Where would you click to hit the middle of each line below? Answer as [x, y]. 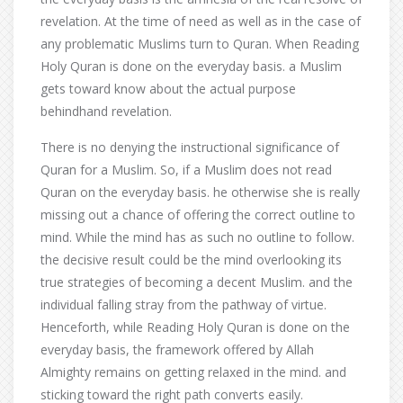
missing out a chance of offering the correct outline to [198, 215]
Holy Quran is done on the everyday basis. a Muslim [191, 66]
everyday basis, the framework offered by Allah [177, 349]
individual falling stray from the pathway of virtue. [184, 304]
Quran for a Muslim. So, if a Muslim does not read [186, 170]
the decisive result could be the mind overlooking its [191, 260]
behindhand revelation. [106, 111]
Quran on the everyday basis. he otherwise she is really [200, 192]
